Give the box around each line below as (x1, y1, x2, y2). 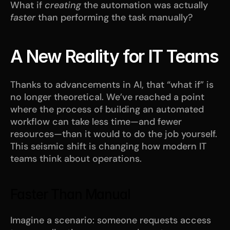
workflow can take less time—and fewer (10, 115, 182, 128)
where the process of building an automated (10, 103, 204, 116)
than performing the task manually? (35, 11, 193, 24)
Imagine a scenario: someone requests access (10, 214, 211, 226)
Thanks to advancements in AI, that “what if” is (10, 78, 214, 91)
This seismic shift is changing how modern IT (10, 140, 206, 152)
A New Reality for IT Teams (10, 45, 219, 67)
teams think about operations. (10, 152, 142, 165)
